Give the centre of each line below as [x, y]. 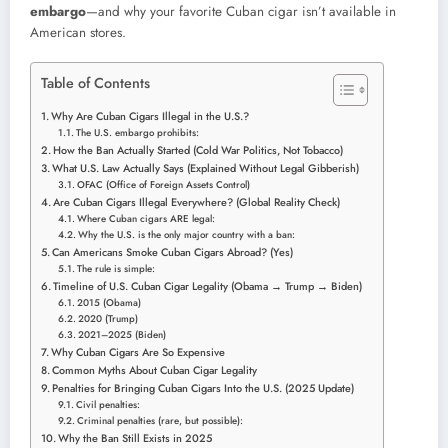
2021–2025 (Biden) [122, 335]
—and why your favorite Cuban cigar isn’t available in [241, 12]
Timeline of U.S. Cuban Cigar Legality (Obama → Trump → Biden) [208, 286]
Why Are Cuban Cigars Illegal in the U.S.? [152, 116]
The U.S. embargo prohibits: [138, 133]
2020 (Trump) [108, 319]
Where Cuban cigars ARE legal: [146, 219]
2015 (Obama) [109, 303]
